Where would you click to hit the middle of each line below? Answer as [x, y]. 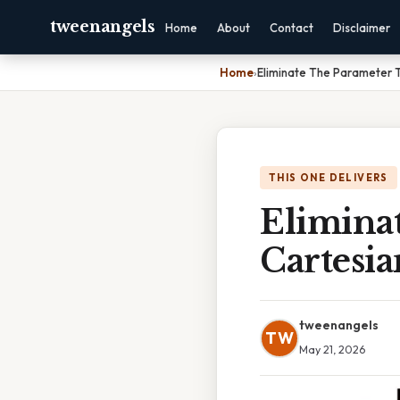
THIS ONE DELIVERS [329, 178]
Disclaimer [361, 28]
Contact [291, 28]
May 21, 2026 [332, 349]
